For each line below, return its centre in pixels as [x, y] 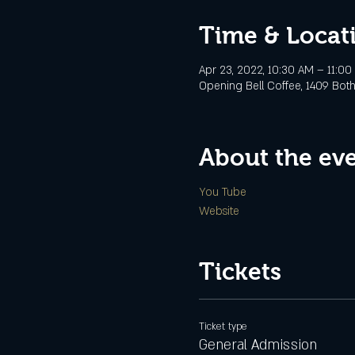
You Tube [222, 192]
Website [219, 211]
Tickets [240, 271]
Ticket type [223, 326]
